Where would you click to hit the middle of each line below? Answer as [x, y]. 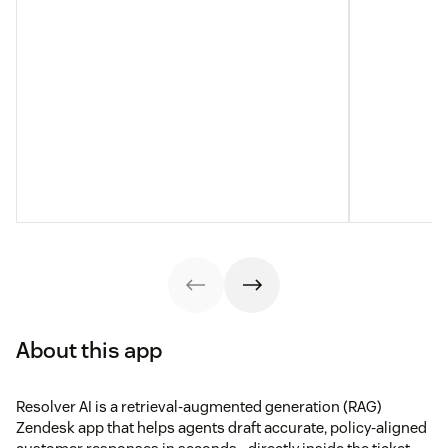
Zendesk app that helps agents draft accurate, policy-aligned [221, 427]
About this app [89, 349]
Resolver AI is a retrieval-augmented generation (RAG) [199, 406]
